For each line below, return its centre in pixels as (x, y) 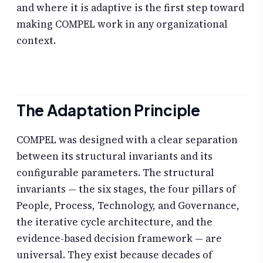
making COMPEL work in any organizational (122, 24)
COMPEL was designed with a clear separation (127, 139)
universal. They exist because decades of (114, 254)
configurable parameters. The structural (115, 172)
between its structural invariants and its (114, 156)
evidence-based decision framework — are (119, 238)
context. (36, 41)
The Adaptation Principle (108, 110)
